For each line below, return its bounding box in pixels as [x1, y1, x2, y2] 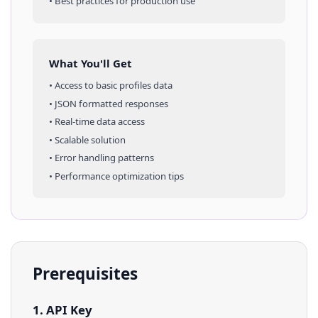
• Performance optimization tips [48, 169, 184, 182]
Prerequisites [33, 263, 138, 285]
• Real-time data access [48, 115, 145, 128]
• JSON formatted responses [48, 97, 168, 110]
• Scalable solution [48, 133, 126, 146]
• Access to [48, 79, 96, 92]
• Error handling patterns [48, 151, 154, 164]
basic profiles [95, 79, 151, 92]
